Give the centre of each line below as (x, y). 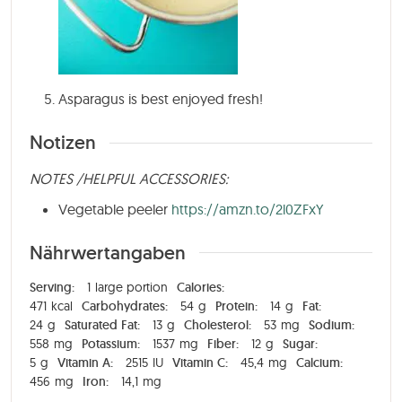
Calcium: (319, 362)
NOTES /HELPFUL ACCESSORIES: (129, 179)
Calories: (201, 287)
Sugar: (300, 343)
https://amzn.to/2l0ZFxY (246, 210)
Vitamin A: (87, 362)
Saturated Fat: (104, 324)
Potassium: (113, 343)
